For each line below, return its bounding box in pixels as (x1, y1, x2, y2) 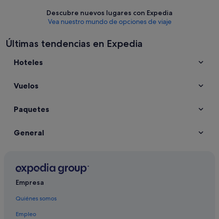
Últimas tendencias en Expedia (6, 38, 143, 49)
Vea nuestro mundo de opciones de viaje (47, 17, 172, 26)
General (14, 128, 44, 137)
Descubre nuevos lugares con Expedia (46, 8, 173, 17)
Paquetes (14, 104, 49, 114)
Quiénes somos (16, 195, 57, 203)
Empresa (16, 178, 44, 187)
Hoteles (14, 57, 43, 67)
